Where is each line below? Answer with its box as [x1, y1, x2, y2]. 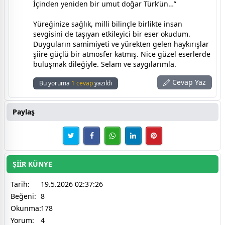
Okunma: [11, 203, 41, 213]
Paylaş [13, 107, 35, 117]
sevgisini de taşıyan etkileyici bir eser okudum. [33, 29, 190, 39]
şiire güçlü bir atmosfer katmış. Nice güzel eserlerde [33, 49, 210, 59]
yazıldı [93, 79, 112, 88]
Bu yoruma [39, 79, 71, 88]
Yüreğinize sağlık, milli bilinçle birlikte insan [33, 19, 182, 29]
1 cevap [71, 79, 93, 88]
